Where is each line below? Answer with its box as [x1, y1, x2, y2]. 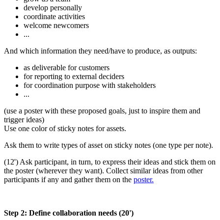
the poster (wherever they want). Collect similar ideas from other [4, 166, 203, 175]
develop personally [24, 3, 82, 12]
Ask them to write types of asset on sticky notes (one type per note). [4, 140, 213, 149]
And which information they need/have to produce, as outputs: [4, 46, 197, 55]
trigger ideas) [4, 115, 44, 124]
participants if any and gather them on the [4, 175, 134, 184]
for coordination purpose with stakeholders [24, 81, 156, 89]
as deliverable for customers [24, 63, 110, 72]
